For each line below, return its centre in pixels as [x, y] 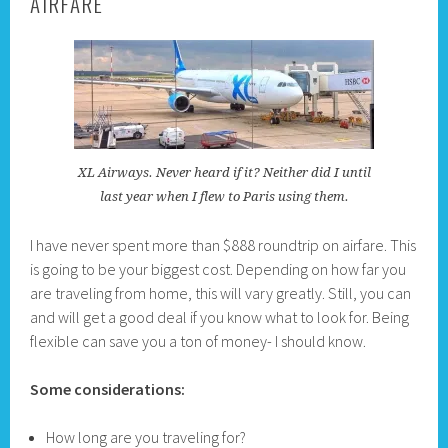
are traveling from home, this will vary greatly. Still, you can [221, 293]
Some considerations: [108, 389]
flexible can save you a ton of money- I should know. [198, 341]
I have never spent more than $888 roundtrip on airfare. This [223, 245]
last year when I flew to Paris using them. [224, 197]
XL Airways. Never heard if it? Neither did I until [224, 173]
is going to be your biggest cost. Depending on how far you [218, 269]
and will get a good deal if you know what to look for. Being [220, 317]
